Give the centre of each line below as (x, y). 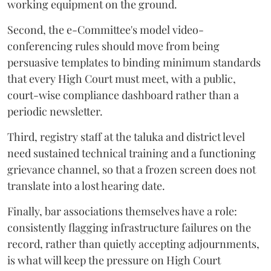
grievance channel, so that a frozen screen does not (132, 169)
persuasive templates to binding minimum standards (134, 62)
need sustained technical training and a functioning (132, 153)
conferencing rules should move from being (113, 46)
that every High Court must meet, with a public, (122, 79)
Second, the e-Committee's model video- (106, 30)
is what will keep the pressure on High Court (114, 260)
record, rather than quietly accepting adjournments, (133, 244)
